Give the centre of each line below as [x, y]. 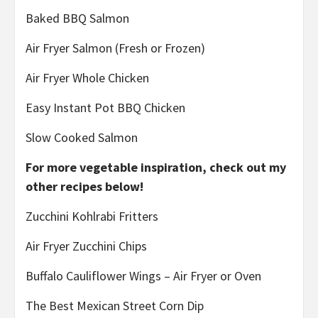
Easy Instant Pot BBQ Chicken [105, 108]
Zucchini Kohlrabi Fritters [92, 216]
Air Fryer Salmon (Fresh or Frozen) [115, 48]
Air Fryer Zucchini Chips [86, 246]
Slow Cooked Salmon [82, 138]
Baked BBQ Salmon [77, 18]
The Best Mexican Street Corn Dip [115, 306]
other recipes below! [84, 187]
